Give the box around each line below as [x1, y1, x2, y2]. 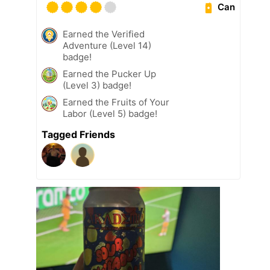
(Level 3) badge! [63, 79, 131, 91]
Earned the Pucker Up [63, 67, 156, 80]
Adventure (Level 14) [63, 39, 151, 51]
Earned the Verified [63, 28, 145, 40]
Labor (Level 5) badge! [63, 107, 157, 119]
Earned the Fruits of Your [63, 96, 169, 108]
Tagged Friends [42, 128, 115, 140]
